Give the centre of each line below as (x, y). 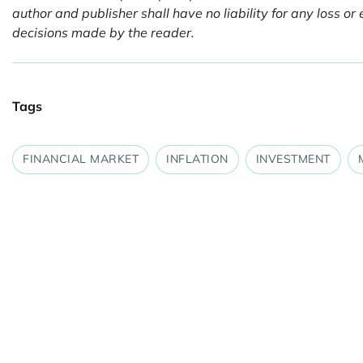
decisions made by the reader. (103, 32)
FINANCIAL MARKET (81, 159)
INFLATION (197, 159)
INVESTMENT (293, 159)
